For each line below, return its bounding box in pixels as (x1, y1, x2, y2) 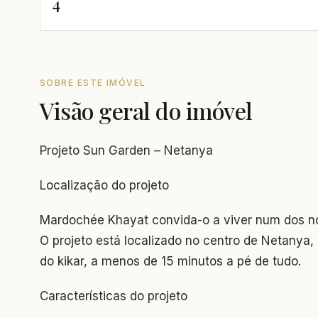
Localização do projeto (40, 177, 169, 192)
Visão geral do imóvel (40, 94, 253, 126)
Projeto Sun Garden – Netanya (40, 143, 213, 158)
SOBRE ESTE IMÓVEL (40, 77, 146, 88)
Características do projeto (40, 288, 187, 303)
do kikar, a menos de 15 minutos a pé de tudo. (40, 253, 301, 268)
